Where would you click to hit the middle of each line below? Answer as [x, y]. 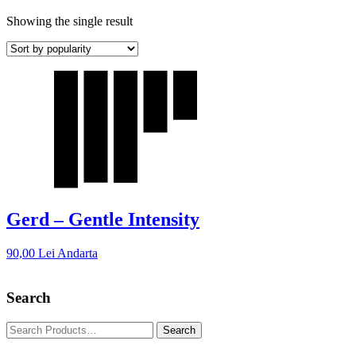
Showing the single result [70, 21]
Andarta [77, 253]
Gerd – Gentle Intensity [103, 219]
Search [29, 298]
